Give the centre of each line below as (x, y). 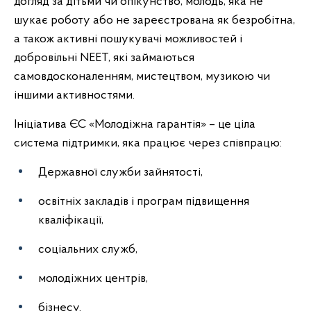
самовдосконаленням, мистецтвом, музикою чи (142, 77)
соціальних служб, (88, 250)
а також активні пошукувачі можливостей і (128, 39)
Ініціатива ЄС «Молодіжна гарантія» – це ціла (135, 125)
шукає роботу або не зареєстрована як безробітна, (154, 20)
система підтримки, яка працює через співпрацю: (148, 143)
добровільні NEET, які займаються (104, 58)
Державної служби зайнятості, (120, 173)
